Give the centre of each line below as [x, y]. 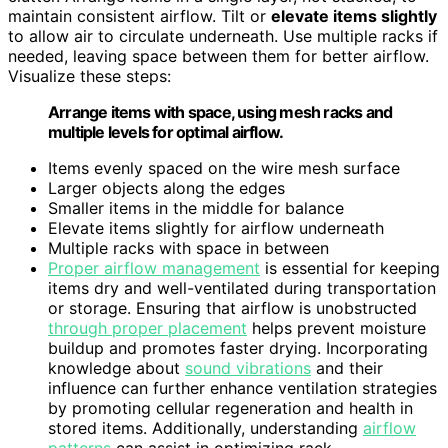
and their [347, 368]
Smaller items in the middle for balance [196, 208]
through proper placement [147, 328]
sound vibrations [248, 368]
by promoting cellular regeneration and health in [230, 408]
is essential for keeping [350, 268]
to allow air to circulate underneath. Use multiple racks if [223, 36]
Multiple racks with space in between [188, 248]
